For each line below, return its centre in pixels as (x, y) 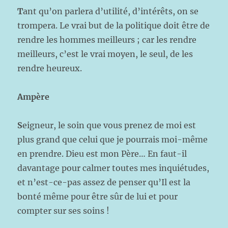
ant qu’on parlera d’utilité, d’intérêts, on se (111, 11)
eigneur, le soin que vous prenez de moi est (109, 125)
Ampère (34, 97)
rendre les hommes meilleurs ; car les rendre (107, 40)
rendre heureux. (51, 68)
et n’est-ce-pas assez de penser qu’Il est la (104, 182)
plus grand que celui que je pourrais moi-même (113, 139)
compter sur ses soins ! (64, 211)
